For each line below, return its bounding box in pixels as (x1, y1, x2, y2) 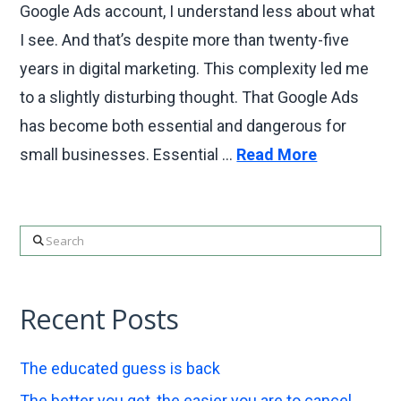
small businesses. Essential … (20, 145, 237, 164)
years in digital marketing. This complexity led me (20, 59, 370, 78)
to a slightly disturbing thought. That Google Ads (20, 88, 360, 107)
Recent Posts (20, 300, 179, 338)
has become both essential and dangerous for (20, 116, 347, 135)
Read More (236, 145, 318, 164)
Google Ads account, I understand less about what (20, 2, 376, 21)
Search (19, 229, 70, 248)
